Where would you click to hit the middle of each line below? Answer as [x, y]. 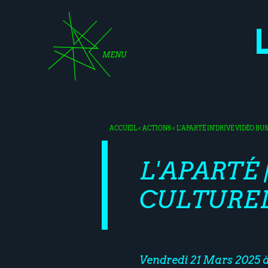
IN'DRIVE [221, 128]
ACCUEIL [124, 128]
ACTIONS [157, 128]
